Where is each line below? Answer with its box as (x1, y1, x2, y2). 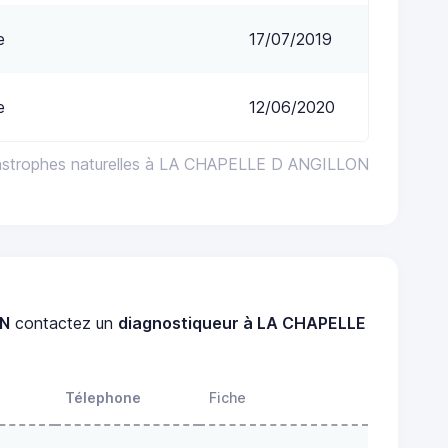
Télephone (65, 388, 141, 406)
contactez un (10, 312, 119, 333)
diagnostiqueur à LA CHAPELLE (118, 312, 367, 333)
